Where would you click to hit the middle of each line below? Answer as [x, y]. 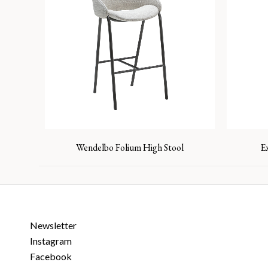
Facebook [51, 256]
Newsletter [53, 225]
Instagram [51, 241]
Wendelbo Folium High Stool [130, 147]
